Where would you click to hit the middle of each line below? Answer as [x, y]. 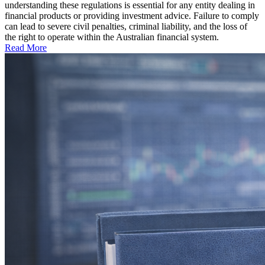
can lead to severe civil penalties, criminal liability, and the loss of [126, 27]
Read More [26, 48]
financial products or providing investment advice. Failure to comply [132, 16]
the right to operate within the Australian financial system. [112, 37]
